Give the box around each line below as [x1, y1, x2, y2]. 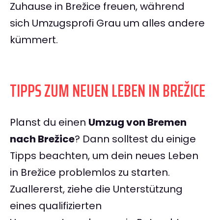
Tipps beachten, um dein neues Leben [10, 149, 198, 163]
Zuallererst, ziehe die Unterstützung [10, 182, 183, 196]
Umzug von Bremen [88, 115, 187, 130]
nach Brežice [10, 132, 75, 146]
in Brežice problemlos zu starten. [10, 165, 170, 180]
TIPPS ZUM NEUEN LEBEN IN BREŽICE [10, 77, 205, 105]
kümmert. [10, 33, 58, 47]
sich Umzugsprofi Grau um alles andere [10, 16, 205, 30]
